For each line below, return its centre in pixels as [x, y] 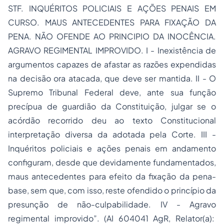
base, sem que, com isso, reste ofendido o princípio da [112, 190]
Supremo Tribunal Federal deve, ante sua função [112, 92]
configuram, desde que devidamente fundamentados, [112, 162]
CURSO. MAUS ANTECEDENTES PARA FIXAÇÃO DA [112, 22]
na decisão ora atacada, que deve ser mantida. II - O [112, 78]
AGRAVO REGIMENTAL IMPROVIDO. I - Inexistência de [112, 50]
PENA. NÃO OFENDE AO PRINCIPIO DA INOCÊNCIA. [112, 36]
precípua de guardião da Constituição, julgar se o [112, 106]
